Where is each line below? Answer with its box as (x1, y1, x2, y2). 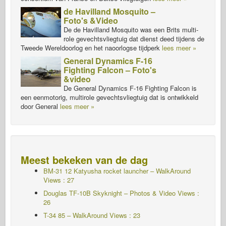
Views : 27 (43, 175, 74, 185)
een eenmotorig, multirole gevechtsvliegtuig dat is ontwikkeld (21, 92, 198, 102)
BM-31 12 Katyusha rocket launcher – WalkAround (43, 166, 191, 176)
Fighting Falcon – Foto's (64, 64, 156, 76)
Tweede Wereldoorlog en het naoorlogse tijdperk (21, 43, 162, 53)
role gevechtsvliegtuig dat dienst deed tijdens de (64, 34, 204, 44)
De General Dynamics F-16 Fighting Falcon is (64, 83, 197, 93)
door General (21, 101, 60, 111)
